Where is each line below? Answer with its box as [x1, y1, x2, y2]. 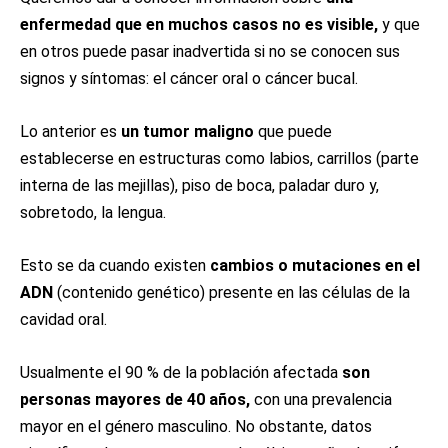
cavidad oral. [20, 310, 107, 329]
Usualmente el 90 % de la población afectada [20, 363, 338, 382]
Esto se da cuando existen [20, 256, 206, 275]
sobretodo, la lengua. [20, 203, 166, 222]
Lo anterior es [20, 122, 121, 141]
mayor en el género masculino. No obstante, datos [20, 417, 372, 436]
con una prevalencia [250, 390, 392, 409]
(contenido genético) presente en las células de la [53, 283, 410, 302]
